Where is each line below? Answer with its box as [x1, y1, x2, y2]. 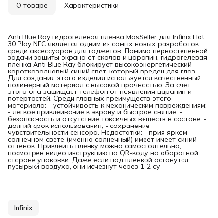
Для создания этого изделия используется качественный [8, 73, 201, 82]
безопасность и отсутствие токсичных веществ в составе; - [8, 114, 207, 123]
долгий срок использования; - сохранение [8, 121, 150, 130]
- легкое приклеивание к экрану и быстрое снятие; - [8, 107, 182, 116]
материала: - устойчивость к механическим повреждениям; [8, 100, 207, 109]
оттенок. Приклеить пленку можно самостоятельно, [8, 141, 181, 150]
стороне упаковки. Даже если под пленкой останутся [8, 155, 188, 164]
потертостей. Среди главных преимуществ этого [8, 93, 171, 103]
